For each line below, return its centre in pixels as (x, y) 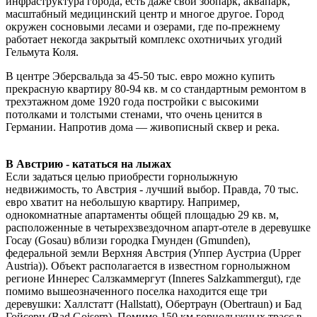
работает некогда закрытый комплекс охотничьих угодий (144, 39)
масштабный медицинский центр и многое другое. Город (145, 13)
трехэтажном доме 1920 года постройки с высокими (132, 101)
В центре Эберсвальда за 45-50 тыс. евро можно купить (140, 76)
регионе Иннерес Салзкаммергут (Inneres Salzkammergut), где (153, 278)
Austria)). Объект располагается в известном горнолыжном (148, 265)
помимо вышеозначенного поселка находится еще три (137, 291)
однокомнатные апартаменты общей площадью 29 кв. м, (142, 214)
